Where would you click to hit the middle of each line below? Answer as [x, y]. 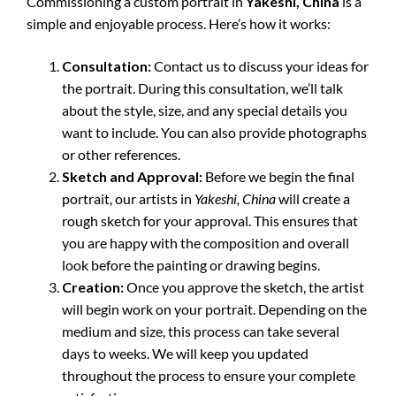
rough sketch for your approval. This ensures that [210, 221]
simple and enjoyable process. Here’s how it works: [179, 23]
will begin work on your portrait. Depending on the [214, 309]
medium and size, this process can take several [201, 331]
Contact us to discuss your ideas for [260, 66]
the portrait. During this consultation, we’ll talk [202, 88]
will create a [313, 198]
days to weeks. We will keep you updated [185, 353]
